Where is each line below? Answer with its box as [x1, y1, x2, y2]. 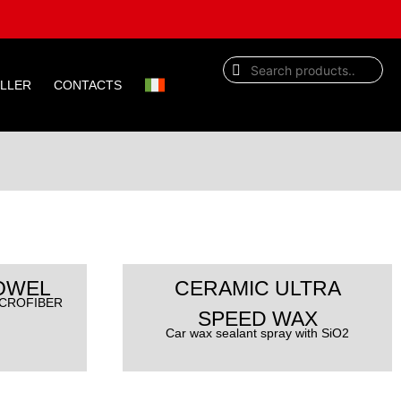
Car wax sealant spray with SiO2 [166, 326, 349, 341]
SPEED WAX [197, 306, 318, 330]
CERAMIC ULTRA [174, 276, 341, 300]
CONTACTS [54, 78, 123, 93]
